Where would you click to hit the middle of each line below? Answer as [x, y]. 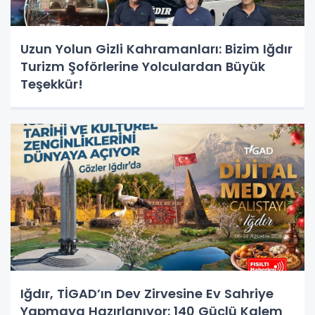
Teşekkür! [52, 84]
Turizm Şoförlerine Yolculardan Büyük [143, 67]
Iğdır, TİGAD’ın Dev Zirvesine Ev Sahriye [147, 294]
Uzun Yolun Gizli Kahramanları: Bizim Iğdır [156, 49]
